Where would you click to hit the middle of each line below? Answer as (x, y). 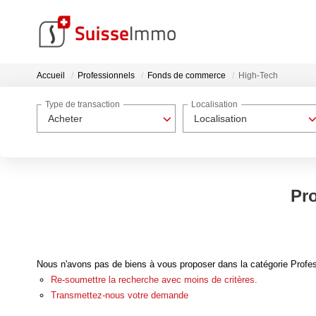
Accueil (51, 76)
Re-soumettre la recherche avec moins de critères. (154, 279)
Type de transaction (83, 105)
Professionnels (106, 76)
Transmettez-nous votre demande (120, 295)
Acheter (65, 119)
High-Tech (258, 76)
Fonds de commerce (187, 76)
